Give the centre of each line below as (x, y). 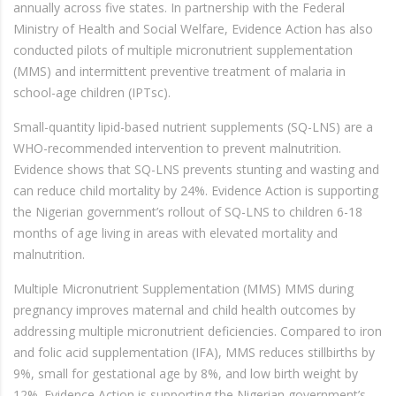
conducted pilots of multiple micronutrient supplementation (183, 50)
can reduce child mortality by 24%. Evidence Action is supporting (196, 190)
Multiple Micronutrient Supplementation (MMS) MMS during (183, 289)
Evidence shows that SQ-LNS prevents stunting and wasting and (196, 169)
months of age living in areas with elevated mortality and (175, 233)
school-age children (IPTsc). (92, 92)
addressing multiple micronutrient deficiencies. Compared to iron (198, 331)
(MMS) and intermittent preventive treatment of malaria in (179, 71)
